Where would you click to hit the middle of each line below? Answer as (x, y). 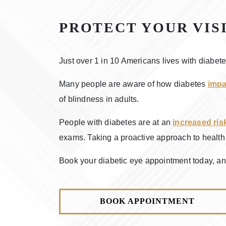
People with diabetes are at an (116, 122)
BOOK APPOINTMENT (147, 201)
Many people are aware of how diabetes (133, 84)
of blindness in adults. (99, 99)
